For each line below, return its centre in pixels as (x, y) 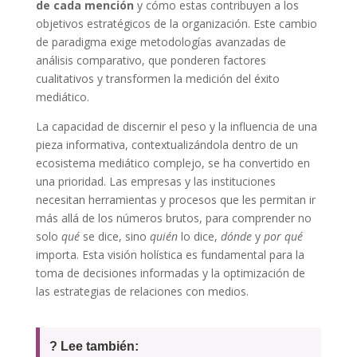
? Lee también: (94, 347)
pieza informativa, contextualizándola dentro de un (167, 145)
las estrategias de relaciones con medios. (142, 292)
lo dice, (199, 237)
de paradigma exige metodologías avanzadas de (161, 42)
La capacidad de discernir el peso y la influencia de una (176, 127)
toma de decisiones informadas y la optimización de (170, 273)
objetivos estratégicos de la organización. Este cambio (176, 24)
